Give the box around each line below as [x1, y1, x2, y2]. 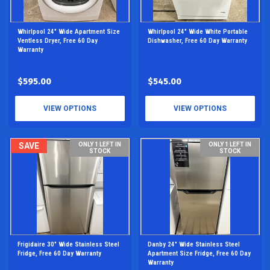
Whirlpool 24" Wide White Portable [148, 28, 248, 36]
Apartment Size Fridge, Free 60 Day [148, 250, 251, 257]
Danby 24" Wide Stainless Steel [148, 240, 240, 248]
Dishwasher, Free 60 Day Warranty [148, 37, 247, 45]
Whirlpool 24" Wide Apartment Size [17, 28, 120, 36]
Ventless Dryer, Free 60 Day [17, 37, 98, 45]
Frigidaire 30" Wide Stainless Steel [17, 240, 119, 248]
